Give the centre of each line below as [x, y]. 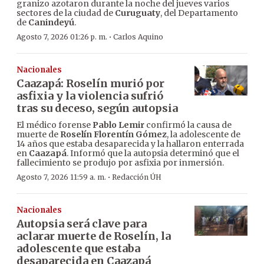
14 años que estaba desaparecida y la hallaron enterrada [130, 144]
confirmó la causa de [188, 125]
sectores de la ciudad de [66, 13]
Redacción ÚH [137, 177]
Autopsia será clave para [82, 224]
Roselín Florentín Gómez [113, 135]
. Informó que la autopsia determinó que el [153, 154]
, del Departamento [199, 13]
